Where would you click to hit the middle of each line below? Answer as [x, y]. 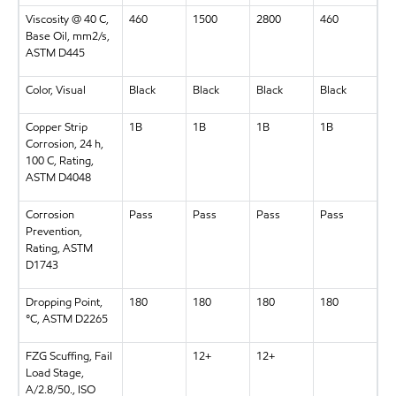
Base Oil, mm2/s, [67, 36]
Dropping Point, [64, 302]
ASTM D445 [55, 53]
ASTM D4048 [58, 178]
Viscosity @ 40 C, [67, 19]
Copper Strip [56, 127]
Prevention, [53, 232]
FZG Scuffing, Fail [69, 356]
